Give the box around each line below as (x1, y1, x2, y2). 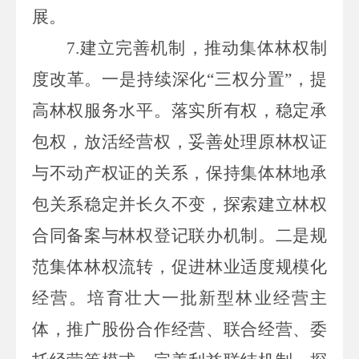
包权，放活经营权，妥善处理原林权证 (32, 131, 327, 151)
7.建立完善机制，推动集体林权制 (67, 38, 327, 58)
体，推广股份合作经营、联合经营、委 (32, 319, 327, 339)
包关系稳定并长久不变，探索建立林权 (32, 194, 327, 214)
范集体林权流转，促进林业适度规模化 (32, 256, 327, 276)
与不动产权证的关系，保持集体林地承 (32, 163, 327, 183)
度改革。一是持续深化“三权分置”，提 (32, 69, 327, 89)
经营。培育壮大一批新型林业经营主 (32, 288, 327, 308)
